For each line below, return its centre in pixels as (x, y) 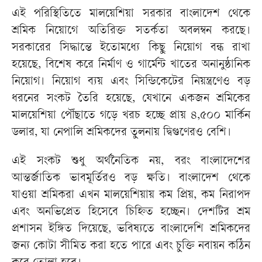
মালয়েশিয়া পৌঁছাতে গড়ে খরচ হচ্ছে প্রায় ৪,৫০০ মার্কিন (131, 116)
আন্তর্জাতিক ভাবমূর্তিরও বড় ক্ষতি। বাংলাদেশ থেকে (131, 179)
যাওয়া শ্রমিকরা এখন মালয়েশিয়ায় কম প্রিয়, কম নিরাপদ (131, 196)
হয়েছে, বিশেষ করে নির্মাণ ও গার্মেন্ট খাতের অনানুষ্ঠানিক (131, 65)
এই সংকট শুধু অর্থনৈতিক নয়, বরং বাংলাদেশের (131, 162)
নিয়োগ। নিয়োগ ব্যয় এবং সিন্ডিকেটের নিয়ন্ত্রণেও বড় (131, 82)
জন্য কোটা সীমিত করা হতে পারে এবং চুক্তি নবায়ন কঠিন (131, 247)
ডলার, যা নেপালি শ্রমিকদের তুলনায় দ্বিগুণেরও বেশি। (121, 133)
